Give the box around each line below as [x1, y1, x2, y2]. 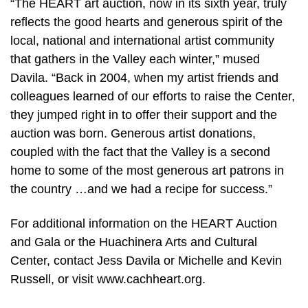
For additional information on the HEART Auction [10, 216, 277, 230]
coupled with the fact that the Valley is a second [10, 145, 270, 159]
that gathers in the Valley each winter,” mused [10, 52, 260, 67]
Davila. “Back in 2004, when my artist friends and [10, 71, 278, 85]
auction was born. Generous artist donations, [10, 126, 256, 141]
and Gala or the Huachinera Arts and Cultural [10, 234, 257, 249]
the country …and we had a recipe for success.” [10, 182, 272, 197]
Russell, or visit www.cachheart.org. [10, 272, 206, 286]
